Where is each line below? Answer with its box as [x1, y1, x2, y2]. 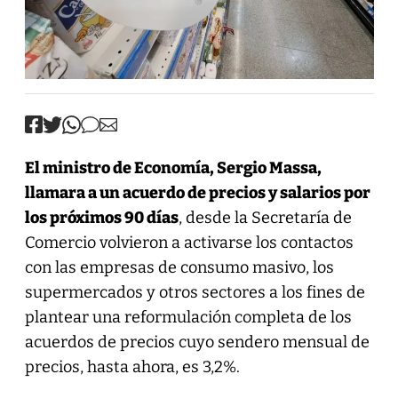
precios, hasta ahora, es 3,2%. [24, 356, 240, 377]
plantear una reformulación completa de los [24, 306, 352, 327]
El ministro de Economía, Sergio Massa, [24, 157, 322, 178]
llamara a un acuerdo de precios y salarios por [24, 182, 370, 203]
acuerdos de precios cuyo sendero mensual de [24, 331, 370, 352]
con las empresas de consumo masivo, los [24, 257, 334, 277]
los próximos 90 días [24, 207, 179, 227]
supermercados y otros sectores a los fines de [24, 282, 365, 302]
